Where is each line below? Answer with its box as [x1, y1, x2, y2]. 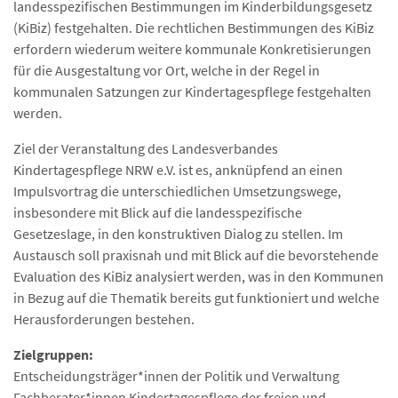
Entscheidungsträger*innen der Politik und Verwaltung [13, 367, 339, 386]
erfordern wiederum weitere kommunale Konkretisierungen [13, 40, 371, 59]
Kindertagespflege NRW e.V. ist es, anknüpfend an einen [13, 161, 343, 179]
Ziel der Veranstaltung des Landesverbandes [13, 139, 278, 158]
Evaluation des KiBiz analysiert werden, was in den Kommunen [13, 267, 384, 286]
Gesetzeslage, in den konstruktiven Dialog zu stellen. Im [13, 225, 343, 243]
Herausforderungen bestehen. [13, 310, 195, 329]
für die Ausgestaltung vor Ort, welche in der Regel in [13, 61, 320, 80]
